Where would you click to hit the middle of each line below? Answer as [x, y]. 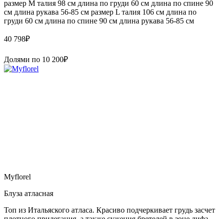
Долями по [23, 59]
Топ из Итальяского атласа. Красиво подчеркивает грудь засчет [109, 210]
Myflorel [17, 176]
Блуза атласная [29, 193]
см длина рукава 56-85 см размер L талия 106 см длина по [100, 12]
